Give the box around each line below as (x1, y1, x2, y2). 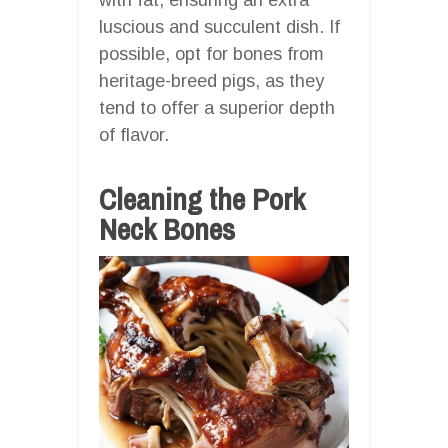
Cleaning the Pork (99, 178, 305, 219)
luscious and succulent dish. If (99, 16, 340, 37)
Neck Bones (99, 208, 235, 249)
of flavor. (99, 124, 169, 145)
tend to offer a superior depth (99, 97, 335, 118)
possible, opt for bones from (99, 43, 324, 64)
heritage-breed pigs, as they (99, 70, 324, 91)
